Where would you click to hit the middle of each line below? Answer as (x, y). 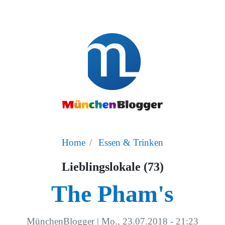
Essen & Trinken (131, 142)
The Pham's (113, 193)
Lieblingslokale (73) (113, 166)
